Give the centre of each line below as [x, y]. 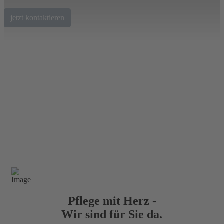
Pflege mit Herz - [112, 201]
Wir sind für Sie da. [112, 214]
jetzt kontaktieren [37, 17]
